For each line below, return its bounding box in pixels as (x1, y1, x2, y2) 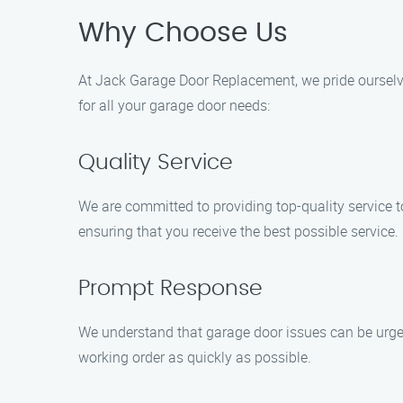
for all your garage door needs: (78, 95, 270, 115)
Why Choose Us (78, 20, 288, 47)
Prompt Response (78, 278, 263, 300)
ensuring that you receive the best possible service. (78, 221, 399, 241)
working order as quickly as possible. (78, 347, 311, 367)
